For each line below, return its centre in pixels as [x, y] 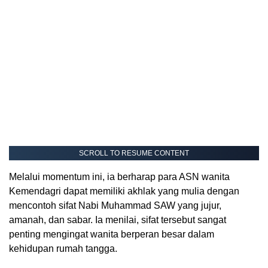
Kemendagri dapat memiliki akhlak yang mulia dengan [124, 191]
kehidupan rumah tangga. [63, 248]
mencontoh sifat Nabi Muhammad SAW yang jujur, [115, 205]
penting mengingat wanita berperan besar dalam [112, 234]
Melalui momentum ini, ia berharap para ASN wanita [119, 176]
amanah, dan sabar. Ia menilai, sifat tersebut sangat [118, 220]
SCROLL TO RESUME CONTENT [134, 153]
